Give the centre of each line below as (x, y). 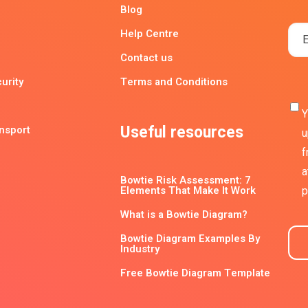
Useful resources (182, 132)
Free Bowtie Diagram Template (195, 273)
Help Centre (150, 33)
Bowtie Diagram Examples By (190, 238)
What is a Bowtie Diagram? (184, 214)
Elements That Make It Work (188, 190)
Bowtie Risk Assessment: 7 (186, 180)
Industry (140, 249)
